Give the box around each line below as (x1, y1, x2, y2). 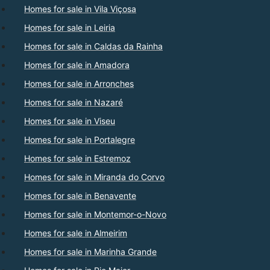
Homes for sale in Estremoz (24, 152, 131, 163)
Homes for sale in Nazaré (24, 96, 123, 107)
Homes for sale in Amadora (24, 59, 130, 70)
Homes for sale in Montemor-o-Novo (24, 209, 166, 219)
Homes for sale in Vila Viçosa (24, 3, 136, 14)
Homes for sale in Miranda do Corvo (24, 171, 165, 182)
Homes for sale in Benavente (24, 190, 136, 201)
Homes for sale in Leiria (24, 22, 115, 33)
